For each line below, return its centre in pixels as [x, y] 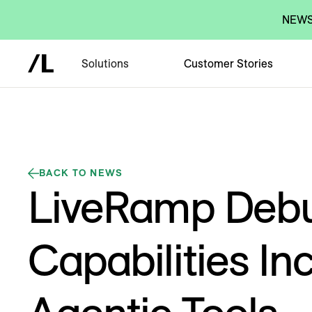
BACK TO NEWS [81, 173]
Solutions [106, 63]
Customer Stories [228, 63]
